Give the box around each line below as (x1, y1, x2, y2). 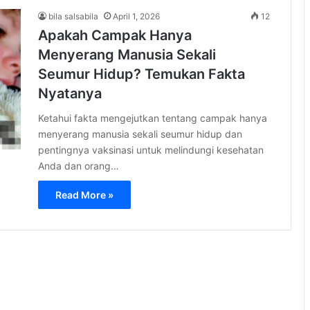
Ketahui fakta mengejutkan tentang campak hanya (38, 111, 267, 124)
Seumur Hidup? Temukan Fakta (38, 65, 245, 82)
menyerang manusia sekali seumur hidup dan (38, 127, 242, 140)
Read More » (55, 188, 113, 201)
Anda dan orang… (38, 159, 119, 172)
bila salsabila (48, 10, 98, 21)
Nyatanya (38, 84, 102, 102)
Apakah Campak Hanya (38, 26, 192, 44)
